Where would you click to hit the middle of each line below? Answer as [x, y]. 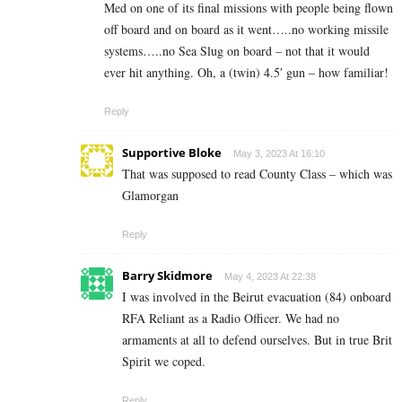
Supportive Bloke [172, 152]
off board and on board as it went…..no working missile [246, 29]
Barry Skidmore [167, 275]
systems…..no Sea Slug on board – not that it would [237, 50]
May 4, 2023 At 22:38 [270, 276]
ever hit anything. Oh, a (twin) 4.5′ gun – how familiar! [246, 72]
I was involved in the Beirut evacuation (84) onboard [257, 296]
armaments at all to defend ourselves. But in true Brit [257, 339]
